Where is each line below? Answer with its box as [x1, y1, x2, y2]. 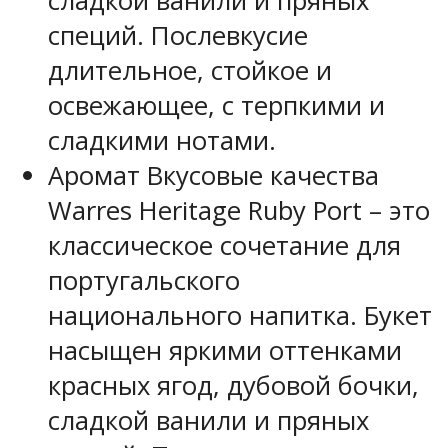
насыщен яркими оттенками [48, 332, 402, 368]
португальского [48, 262, 240, 298]
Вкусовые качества [140, 157, 379, 193]
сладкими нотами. [48, 122, 276, 158]
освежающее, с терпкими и [48, 87, 385, 123]
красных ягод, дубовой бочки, [48, 367, 419, 403]
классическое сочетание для [48, 227, 401, 263]
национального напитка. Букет [48, 297, 432, 333]
